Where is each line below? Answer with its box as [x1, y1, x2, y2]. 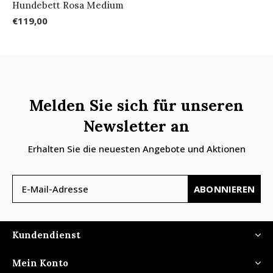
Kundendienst [12, 229, 80, 241]
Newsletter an [83, 116, 190, 136]
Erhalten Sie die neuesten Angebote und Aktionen [27, 142, 246, 155]
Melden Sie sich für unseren [29, 95, 244, 115]
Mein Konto [12, 257, 68, 269]
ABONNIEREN [194, 182, 255, 195]
